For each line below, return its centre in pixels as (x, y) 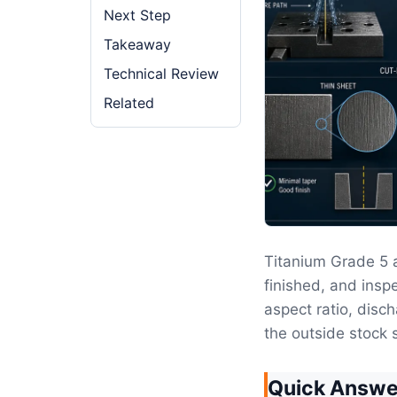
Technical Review (161, 74)
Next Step (137, 15)
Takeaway (137, 44)
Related (129, 103)
